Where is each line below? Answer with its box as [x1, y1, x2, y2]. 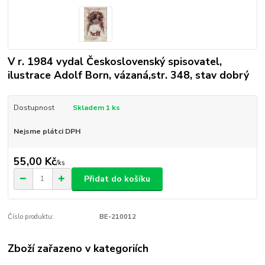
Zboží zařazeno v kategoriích [8, 241, 149, 256]
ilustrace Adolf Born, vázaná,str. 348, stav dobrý [8, 68, 250, 83]
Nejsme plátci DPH [13, 126, 80, 136]
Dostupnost [13, 103, 54, 113]
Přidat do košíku [84, 173, 150, 185]
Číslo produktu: [8, 212, 54, 222]
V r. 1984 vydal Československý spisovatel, [8, 54, 222, 69]
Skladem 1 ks [72, 103, 120, 113]
